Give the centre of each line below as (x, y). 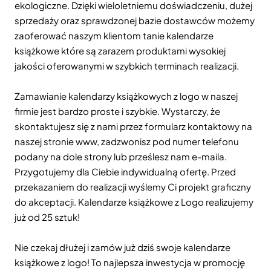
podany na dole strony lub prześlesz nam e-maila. (121, 156)
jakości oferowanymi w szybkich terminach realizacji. (127, 66)
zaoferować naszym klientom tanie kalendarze (114, 35)
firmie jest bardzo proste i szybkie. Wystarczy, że (117, 111)
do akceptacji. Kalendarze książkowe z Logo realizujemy (134, 202)
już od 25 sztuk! (47, 217)
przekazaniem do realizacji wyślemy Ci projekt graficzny (133, 187)
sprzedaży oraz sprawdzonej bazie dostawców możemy (135, 20)
